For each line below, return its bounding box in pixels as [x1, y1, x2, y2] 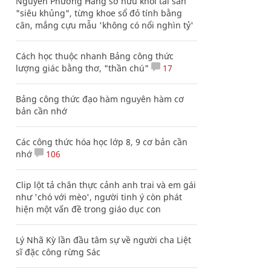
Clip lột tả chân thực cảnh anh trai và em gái [16, 179, 196, 191]
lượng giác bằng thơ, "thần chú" [16, 62, 149, 74]
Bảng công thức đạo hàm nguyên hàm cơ [16, 93, 184, 105]
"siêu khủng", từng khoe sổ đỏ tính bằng [16, 7, 182, 19]
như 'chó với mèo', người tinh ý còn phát [16, 191, 182, 203]
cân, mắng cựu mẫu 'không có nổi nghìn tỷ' [16, 19, 194, 31]
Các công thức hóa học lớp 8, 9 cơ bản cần [16, 136, 188, 148]
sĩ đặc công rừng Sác [16, 246, 100, 258]
